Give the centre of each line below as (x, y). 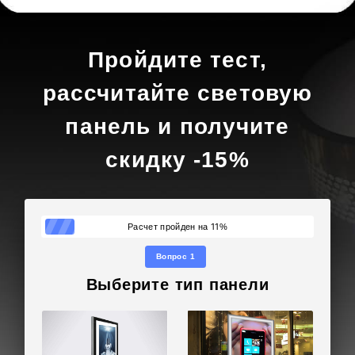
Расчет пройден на (169, 226)
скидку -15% (177, 159)
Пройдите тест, (177, 59)
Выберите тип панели (177, 284)
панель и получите (177, 126)
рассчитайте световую (177, 93)
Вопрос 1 (175, 257)
